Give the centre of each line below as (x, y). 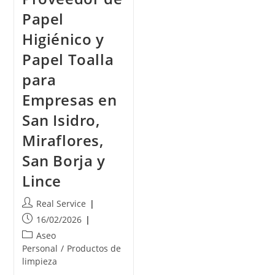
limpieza (39, 261)
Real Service (61, 204)
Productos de (94, 249)
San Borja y (64, 161)
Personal (40, 249)
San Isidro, (61, 120)
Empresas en (69, 100)
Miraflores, (63, 141)
